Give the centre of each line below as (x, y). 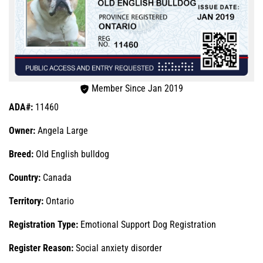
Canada (57, 177)
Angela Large (63, 130)
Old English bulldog (71, 154)
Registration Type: (45, 224)
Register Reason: (42, 248)
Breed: (21, 154)
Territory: (27, 201)
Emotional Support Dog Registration (148, 224)
